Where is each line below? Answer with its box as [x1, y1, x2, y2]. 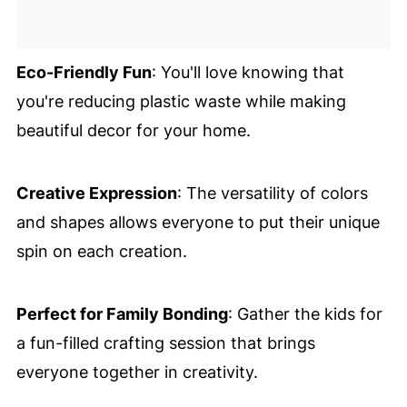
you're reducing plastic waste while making [15, 92, 346, 112]
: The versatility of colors [176, 184, 368, 203]
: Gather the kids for [227, 304, 382, 324]
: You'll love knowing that [151, 63, 344, 83]
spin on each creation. [15, 242, 187, 262]
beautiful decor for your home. [15, 121, 251, 141]
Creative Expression [15, 184, 177, 203]
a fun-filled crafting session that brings [15, 333, 315, 353]
